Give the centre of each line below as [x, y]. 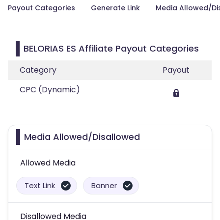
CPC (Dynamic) [50, 90]
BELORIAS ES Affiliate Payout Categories [111, 48]
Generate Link [115, 8]
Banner [104, 185]
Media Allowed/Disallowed [82, 137]
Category [38, 70]
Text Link [40, 185]
